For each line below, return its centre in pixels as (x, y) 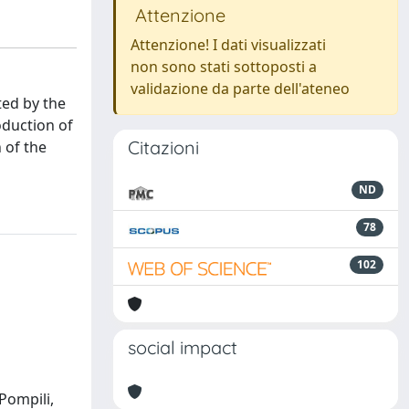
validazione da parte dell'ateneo (240, 89)
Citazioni (163, 147)
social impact (183, 347)
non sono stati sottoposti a (224, 67)
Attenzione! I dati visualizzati (228, 45)
